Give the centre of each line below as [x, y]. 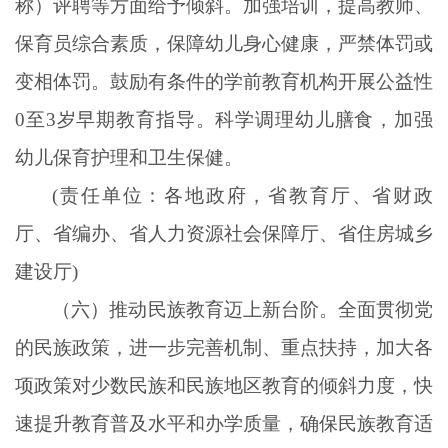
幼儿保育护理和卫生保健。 [129, 157]
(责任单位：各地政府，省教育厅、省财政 [242, 195]
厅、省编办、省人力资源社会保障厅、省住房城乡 [224, 233]
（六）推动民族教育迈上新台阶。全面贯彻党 [242, 309]
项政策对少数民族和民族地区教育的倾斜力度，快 [224, 385]
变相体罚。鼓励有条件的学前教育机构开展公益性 [224, 81]
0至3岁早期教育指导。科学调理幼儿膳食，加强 [224, 119]
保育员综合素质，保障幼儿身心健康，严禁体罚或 [224, 43]
